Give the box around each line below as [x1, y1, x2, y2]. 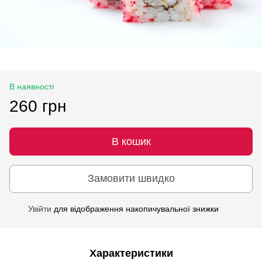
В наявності [9, 81, 54, 91]
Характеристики [89, 247, 173, 259]
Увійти [28, 204, 51, 213]
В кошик [111, 135, 151, 147]
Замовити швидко [87, 173, 175, 185]
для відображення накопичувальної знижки [51, 204, 219, 213]
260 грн [9, 96, 66, 115]
